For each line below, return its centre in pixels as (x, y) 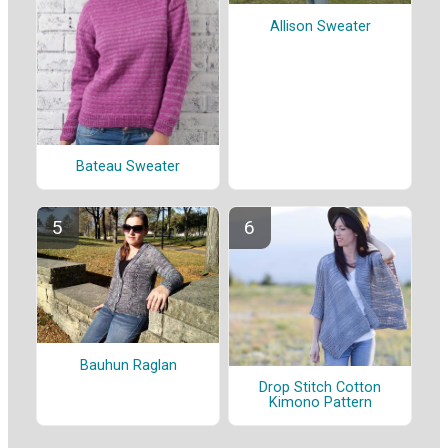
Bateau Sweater (128, 167)
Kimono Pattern (320, 403)
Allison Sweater (320, 26)
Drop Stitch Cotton (320, 388)
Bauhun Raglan (128, 365)
